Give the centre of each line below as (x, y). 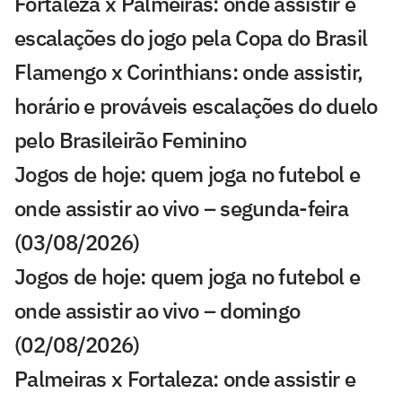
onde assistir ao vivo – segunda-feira (182, 209)
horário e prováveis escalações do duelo (196, 106)
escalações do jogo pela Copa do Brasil (191, 38)
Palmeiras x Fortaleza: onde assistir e (185, 379)
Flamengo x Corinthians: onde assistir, (189, 72)
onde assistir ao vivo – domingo (157, 311)
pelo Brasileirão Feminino (131, 140)
